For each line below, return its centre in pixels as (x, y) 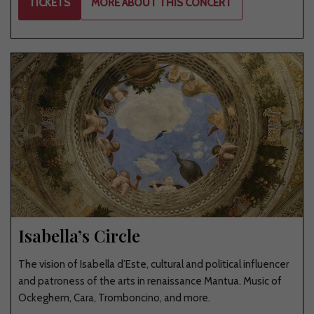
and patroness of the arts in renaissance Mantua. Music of (150, 281)
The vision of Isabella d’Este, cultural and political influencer (153, 264)
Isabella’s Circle (79, 235)
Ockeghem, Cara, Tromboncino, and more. (114, 298)
